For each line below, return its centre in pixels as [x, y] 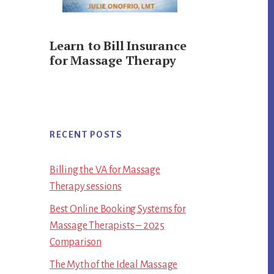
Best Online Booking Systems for [118, 209]
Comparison [76, 242]
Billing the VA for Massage [105, 170]
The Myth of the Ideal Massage [114, 265]
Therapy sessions [86, 187]
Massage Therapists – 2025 [107, 226]
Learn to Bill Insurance [118, 46]
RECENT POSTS [86, 135]
